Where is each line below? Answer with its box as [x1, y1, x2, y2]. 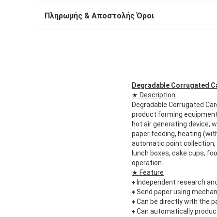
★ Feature [132, 169, 164, 177]
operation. [132, 159, 163, 167]
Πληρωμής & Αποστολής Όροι [45, 11, 155, 21]
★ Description [132, 91, 175, 99]
